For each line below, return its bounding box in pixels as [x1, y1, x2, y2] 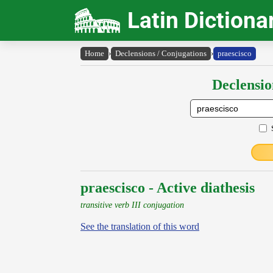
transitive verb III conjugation [80, 200, 184, 210]
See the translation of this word [80, 221, 199, 232]
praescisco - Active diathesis [80, 180, 255, 196]
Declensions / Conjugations [115, 49, 207, 58]
